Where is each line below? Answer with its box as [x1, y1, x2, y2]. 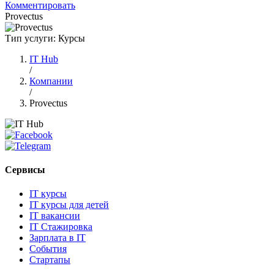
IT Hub [29, 53, 58, 64]
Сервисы [5, 165, 45, 176]
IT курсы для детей [29, 199, 109, 210]
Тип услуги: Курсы [5, 32, 85, 43]
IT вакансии [29, 210, 80, 221]
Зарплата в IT [29, 232, 86, 243]
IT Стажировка [29, 221, 92, 232]
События [29, 243, 67, 254]
